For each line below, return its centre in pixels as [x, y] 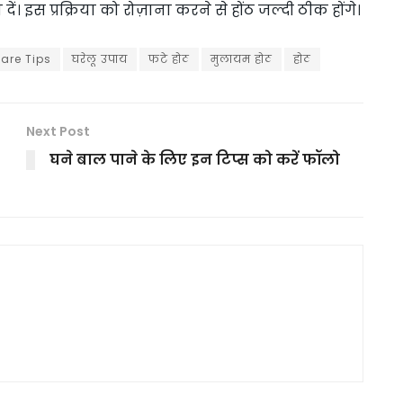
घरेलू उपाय [100, 58]
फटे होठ [169, 58]
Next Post [58, 131]
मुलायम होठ [242, 58]
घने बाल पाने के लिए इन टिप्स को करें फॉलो [195, 159]
